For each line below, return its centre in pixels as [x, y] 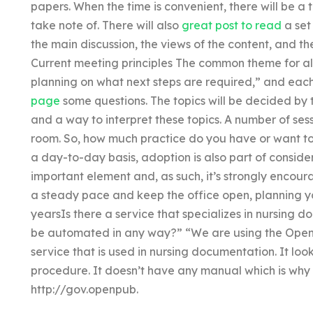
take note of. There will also [106, 25]
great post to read [231, 25]
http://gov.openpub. [84, 289]
